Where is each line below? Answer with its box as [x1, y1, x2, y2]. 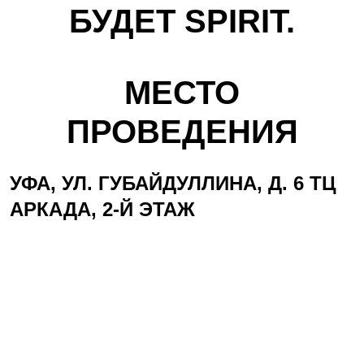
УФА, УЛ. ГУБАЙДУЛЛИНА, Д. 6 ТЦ [10, 172, 336, 194]
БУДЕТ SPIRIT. [69, 2, 295, 40]
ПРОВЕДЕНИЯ [66, 113, 298, 150]
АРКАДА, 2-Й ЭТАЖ [10, 198, 195, 220]
